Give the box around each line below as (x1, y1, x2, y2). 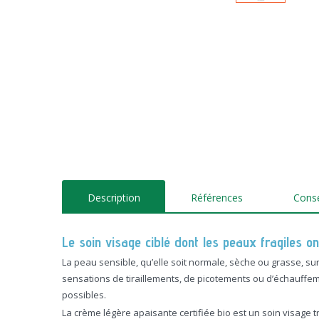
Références (190, 191, 243, 205)
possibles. (62, 288, 106, 302)
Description (87, 191, 140, 205)
